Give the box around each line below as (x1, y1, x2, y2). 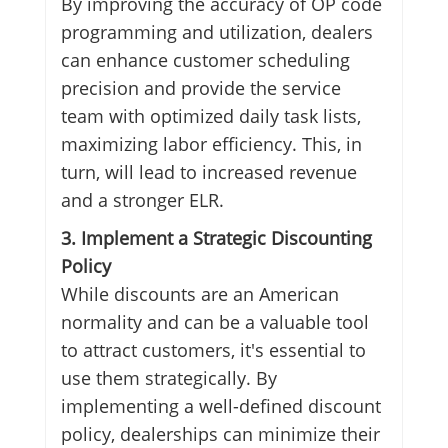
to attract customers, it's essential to (60, 338, 366, 363)
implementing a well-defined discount (60, 394, 381, 419)
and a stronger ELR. (60, 188, 224, 213)
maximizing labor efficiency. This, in (60, 132, 362, 157)
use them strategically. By (60, 366, 277, 391)
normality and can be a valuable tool (60, 310, 369, 335)
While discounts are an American (60, 282, 339, 307)
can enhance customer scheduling (60, 48, 350, 73)
